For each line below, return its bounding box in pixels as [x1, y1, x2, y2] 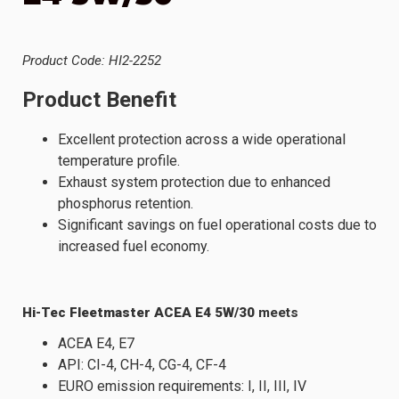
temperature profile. [58, 151, 180, 169]
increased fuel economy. [58, 237, 209, 255]
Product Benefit [22, 87, 176, 113]
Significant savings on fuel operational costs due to [58, 216, 377, 233]
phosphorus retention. [58, 194, 193, 212]
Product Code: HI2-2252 [22, 53, 161, 69]
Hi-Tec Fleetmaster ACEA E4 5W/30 [22, 304, 258, 321]
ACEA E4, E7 [58, 334, 134, 352]
